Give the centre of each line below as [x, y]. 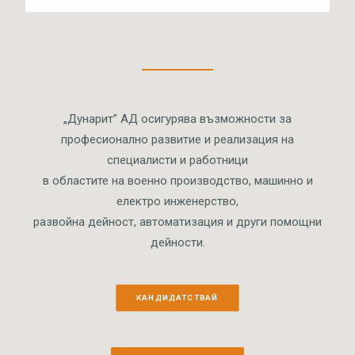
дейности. [177, 242]
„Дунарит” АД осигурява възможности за [177, 119]
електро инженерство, [177, 201]
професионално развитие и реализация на [177, 139]
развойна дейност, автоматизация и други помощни [177, 222]
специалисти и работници [177, 160]
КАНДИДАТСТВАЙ [177, 298]
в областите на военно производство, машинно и [177, 181]
